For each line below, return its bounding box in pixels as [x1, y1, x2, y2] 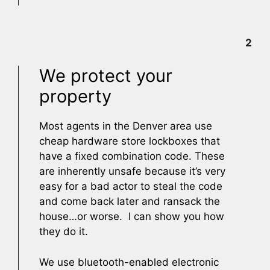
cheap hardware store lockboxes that [39, 135, 220, 147]
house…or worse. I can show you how [39, 210, 224, 222]
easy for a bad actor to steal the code [39, 180, 222, 192]
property [39, 86, 111, 107]
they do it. [39, 225, 88, 237]
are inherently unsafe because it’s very [39, 165, 225, 177]
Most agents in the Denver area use [39, 120, 212, 132]
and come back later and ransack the [39, 195, 220, 207]
